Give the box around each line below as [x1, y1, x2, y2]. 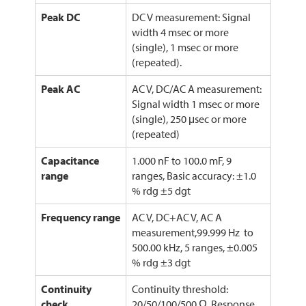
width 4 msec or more [131, 25, 229, 40]
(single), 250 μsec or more [131, 112, 247, 126]
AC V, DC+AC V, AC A [131, 210, 222, 225]
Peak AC [40, 82, 81, 96]
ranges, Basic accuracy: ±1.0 [131, 169, 256, 183]
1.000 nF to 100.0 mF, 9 [131, 154, 232, 168]
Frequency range [40, 210, 120, 225]
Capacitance [40, 154, 99, 168]
